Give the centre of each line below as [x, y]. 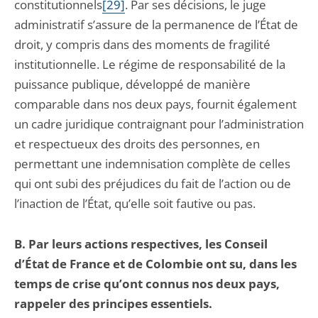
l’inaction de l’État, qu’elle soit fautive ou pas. [135, 203]
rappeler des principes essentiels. [113, 303]
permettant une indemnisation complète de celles [152, 164]
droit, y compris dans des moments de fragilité [142, 44]
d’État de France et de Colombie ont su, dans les [155, 264]
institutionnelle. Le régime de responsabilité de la [150, 64]
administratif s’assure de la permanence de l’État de [156, 24]
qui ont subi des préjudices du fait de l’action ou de [153, 183]
